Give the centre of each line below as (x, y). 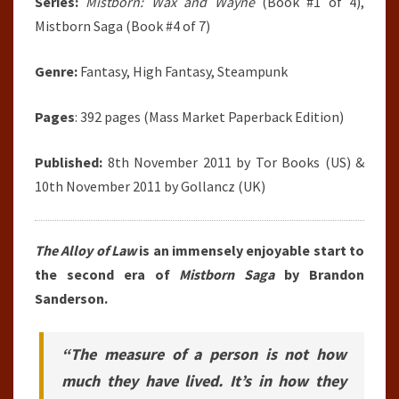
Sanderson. (71, 298)
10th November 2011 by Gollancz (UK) (150, 186)
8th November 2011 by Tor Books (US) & (233, 162)
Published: (69, 162)
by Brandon (320, 274)
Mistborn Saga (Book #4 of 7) (122, 25)
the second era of (107, 274)
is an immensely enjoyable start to (250, 250)
